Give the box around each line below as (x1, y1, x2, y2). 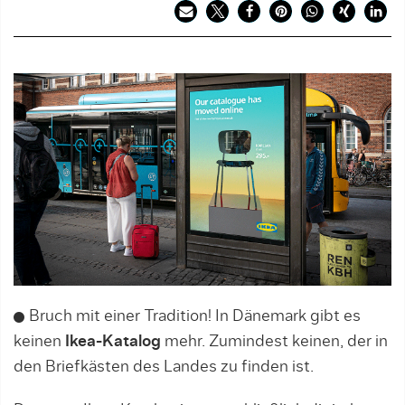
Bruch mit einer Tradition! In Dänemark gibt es (29, 308, 361, 325)
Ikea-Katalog (65, 334, 161, 351)
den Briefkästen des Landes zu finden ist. (14, 359, 314, 376)
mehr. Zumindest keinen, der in (161, 334, 388, 351)
